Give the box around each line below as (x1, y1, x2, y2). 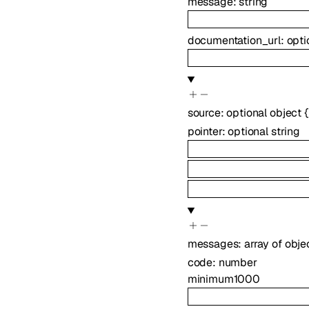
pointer (187, 124, 222, 139)
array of (244, 236, 285, 251)
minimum (187, 271, 234, 286)
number (218, 255, 257, 270)
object (269, 105, 302, 120)
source (187, 105, 221, 120)
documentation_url (187, 33, 281, 48)
